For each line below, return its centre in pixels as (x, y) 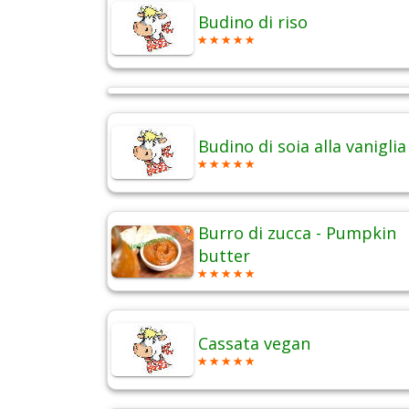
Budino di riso (253, 22)
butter (224, 256)
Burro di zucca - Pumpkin (297, 233)
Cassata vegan (254, 344)
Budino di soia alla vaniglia (302, 147)
